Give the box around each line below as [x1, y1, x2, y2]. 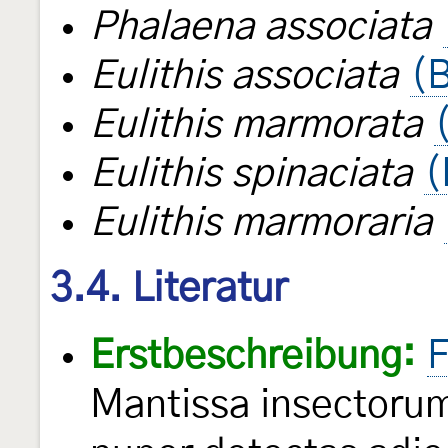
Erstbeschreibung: [90, 337, 415, 377]
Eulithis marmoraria [90, 203, 432, 243]
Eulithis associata [90, 56, 398, 96]
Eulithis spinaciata [90, 154, 412, 194]
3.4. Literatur [50, 268, 288, 309]
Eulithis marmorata [90, 105, 422, 145]
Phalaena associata [90, 7, 431, 47]
